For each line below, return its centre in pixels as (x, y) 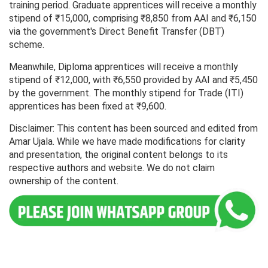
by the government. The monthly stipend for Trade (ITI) (126, 93)
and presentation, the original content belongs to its (118, 155)
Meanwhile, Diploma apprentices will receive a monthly (124, 67)
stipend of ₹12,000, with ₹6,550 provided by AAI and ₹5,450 (133, 80)
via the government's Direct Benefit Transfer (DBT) (117, 32)
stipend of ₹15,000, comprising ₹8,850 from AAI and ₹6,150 (133, 19)
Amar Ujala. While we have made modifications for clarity (127, 142)
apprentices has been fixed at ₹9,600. (88, 106)
